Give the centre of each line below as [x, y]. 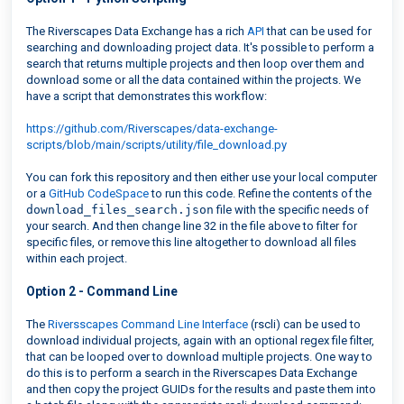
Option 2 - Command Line [102, 291]
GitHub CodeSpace [99, 193]
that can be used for [318, 31]
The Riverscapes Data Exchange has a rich [137, 31]
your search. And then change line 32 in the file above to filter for [192, 226]
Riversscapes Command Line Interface [148, 324]
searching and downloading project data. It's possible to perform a [200, 47]
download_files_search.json [120, 210]
